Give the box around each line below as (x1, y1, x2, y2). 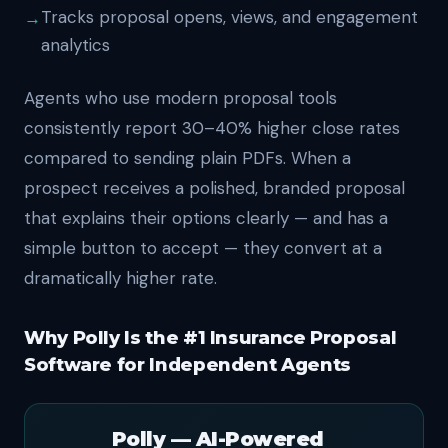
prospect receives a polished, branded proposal (24, 177, 405, 199)
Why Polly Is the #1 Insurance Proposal (24, 327, 397, 349)
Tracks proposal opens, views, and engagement (41, 6, 418, 28)
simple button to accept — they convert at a (24, 237, 382, 259)
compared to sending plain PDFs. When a (24, 147, 351, 169)
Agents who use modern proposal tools (24, 87, 337, 109)
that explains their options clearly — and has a (24, 207, 388, 229)
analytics (41, 34, 110, 56)
